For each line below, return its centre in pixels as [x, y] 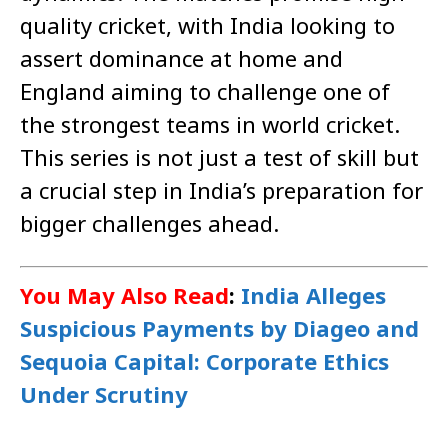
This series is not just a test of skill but [219, 157]
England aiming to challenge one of [205, 91]
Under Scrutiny [104, 394]
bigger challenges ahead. [149, 223]
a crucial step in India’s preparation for [221, 190]
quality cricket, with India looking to [207, 25]
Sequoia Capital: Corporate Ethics [204, 361]
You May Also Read [124, 295]
